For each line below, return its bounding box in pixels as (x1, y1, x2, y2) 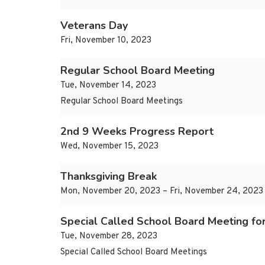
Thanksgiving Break (60, 169, 157, 184)
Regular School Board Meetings (60, 96, 183, 108)
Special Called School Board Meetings (60, 247, 207, 258)
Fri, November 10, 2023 (60, 35, 151, 47)
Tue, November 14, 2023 (60, 80, 156, 92)
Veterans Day (60, 18, 128, 33)
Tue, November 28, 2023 (60, 231, 157, 243)
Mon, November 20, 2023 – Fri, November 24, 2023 (60, 186, 263, 198)
